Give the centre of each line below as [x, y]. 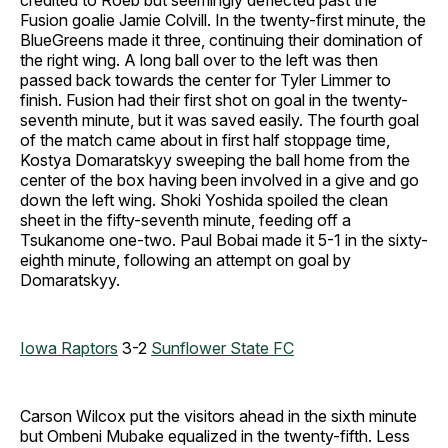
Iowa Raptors [69, 348]
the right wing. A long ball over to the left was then [199, 60]
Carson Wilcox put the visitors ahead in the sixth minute [218, 416]
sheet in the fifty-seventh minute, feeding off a [185, 220]
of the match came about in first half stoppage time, [205, 140]
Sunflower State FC [222, 348]
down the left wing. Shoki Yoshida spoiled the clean [204, 200]
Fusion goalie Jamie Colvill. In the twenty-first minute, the [223, 20]
